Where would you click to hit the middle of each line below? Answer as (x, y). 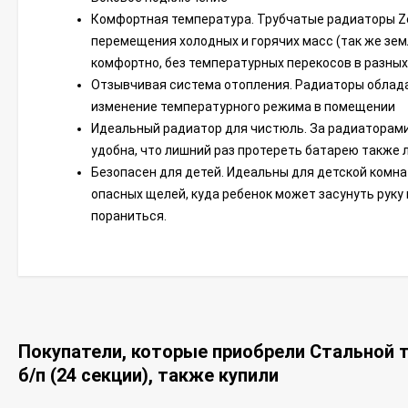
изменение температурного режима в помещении (243, 107)
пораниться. (129, 216)
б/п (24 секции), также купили (148, 375)
